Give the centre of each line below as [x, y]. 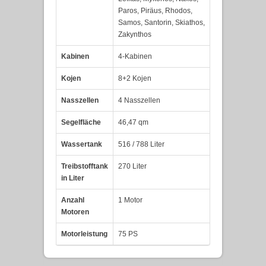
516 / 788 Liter [141, 145]
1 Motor [130, 200]
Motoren [75, 212]
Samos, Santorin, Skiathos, [161, 23]
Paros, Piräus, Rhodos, [155, 11]
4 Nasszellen [139, 101]
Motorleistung [84, 234]
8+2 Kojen [135, 79]
